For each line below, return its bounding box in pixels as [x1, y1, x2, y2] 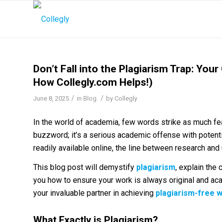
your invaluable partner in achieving [33, 188, 156, 198]
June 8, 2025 [33, 95, 69, 102]
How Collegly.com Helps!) [33, 76, 153, 88]
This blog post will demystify [33, 163, 136, 172]
